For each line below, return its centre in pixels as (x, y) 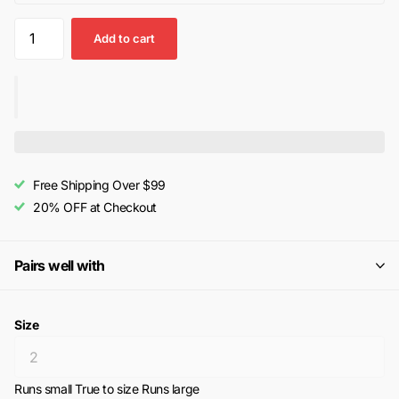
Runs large (170, 389)
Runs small (43, 389)
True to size (107, 389)
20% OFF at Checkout (95, 207)
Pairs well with (60, 265)
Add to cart (125, 38)
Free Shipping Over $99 (99, 184)
